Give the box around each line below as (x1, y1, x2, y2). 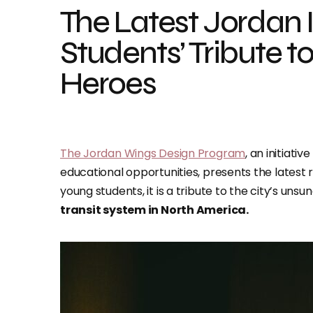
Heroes (60, 65, 156, 102)
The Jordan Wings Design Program (60, 145, 246, 161)
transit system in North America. (60, 202, 249, 218)
